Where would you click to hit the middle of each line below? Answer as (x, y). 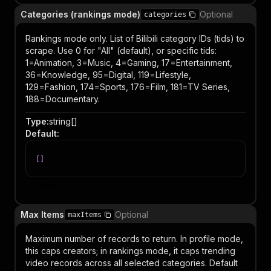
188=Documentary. (63, 99)
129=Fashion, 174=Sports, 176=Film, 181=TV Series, (128, 87)
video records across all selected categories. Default (132, 263)
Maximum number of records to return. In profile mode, (134, 239)
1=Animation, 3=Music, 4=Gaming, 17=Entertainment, (129, 63)
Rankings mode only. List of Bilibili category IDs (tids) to (135, 38)
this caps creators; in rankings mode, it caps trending (130, 251)
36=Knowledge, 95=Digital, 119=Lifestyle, (108, 75)
